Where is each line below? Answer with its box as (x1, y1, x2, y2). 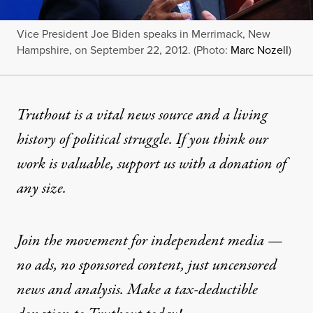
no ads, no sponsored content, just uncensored (17, 254, 277, 277)
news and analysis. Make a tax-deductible (17, 279, 258, 302)
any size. (17, 177, 66, 201)
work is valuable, (17, 153, 117, 176)
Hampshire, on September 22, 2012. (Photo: (17, 42, 231, 59)
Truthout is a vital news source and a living (17, 104, 268, 127)
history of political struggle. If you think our (17, 129, 268, 152)
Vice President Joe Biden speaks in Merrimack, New (17, 26, 270, 43)
